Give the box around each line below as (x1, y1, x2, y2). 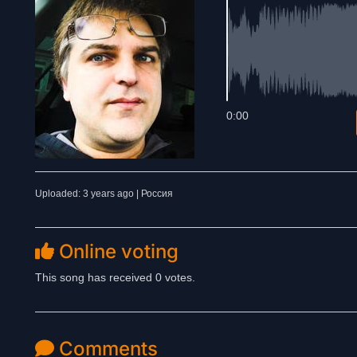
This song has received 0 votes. (35, 271, 195, 284)
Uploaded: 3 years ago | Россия (35, 188, 173, 199)
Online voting (54, 240, 178, 263)
